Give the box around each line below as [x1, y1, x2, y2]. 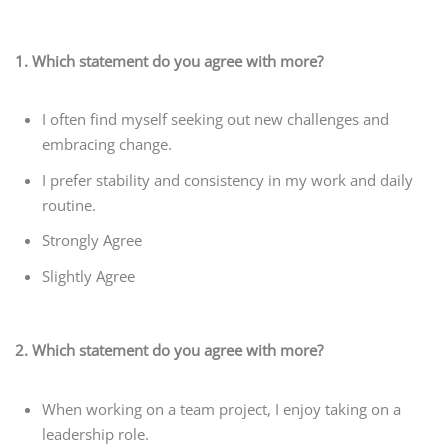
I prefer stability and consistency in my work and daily [42, 169, 414, 190]
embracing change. [42, 134, 173, 155]
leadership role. [42, 423, 150, 444]
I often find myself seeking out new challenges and [42, 109, 390, 130]
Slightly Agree [42, 265, 136, 286]
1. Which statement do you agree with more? [15, 50, 323, 71]
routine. [42, 194, 97, 215]
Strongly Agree [42, 230, 143, 251]
